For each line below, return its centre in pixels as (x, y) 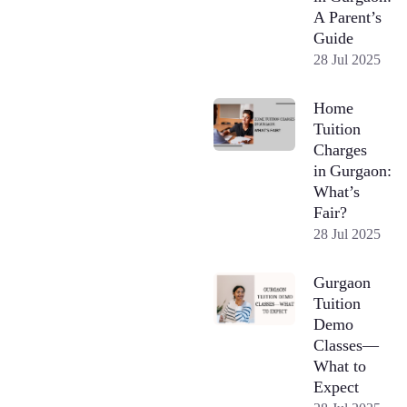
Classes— (347, 345)
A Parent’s (348, 17)
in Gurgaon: (353, 170)
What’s (337, 191)
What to (340, 366)
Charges (341, 149)
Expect (337, 387)
